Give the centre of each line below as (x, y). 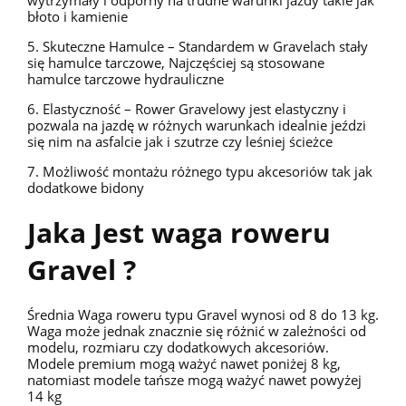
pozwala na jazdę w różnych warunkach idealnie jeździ (197, 125)
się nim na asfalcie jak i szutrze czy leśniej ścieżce (180, 141)
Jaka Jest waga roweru (179, 233)
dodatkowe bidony (86, 187)
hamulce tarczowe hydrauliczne (126, 78)
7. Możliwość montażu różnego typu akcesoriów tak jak (200, 171)
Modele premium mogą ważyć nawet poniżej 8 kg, (184, 364)
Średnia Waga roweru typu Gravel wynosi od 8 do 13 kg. (203, 315)
